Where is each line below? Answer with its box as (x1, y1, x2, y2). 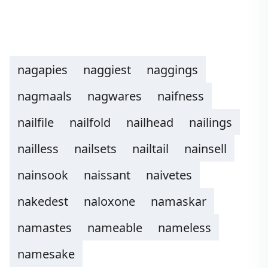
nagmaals (17, 88, 72, 104)
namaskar (151, 193, 206, 209)
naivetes (146, 167, 192, 183)
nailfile (17, 114, 54, 130)
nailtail (132, 141, 169, 157)
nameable (87, 220, 142, 236)
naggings (147, 62, 198, 78)
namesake (17, 246, 75, 262)
